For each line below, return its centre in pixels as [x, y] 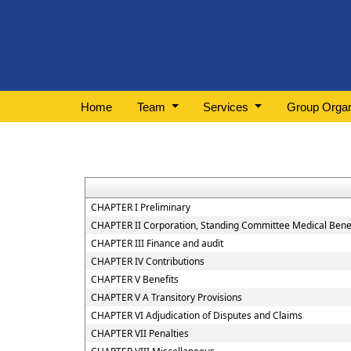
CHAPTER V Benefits [134, 279]
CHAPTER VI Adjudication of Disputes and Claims [196, 315]
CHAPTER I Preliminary [140, 207]
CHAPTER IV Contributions [147, 261]
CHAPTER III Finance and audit [157, 243]
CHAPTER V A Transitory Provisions [166, 297]
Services [228, 107]
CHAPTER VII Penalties [139, 333]
